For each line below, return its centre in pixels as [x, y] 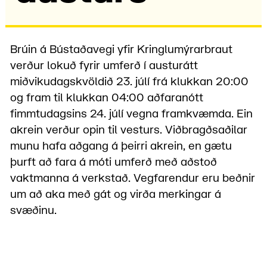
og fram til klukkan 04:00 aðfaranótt [107, 98]
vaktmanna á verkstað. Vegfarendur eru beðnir [133, 178]
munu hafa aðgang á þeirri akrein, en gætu [121, 146]
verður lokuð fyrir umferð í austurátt [104, 66]
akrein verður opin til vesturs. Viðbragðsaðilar [129, 130]
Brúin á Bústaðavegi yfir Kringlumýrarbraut [122, 50]
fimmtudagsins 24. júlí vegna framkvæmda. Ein [132, 114]
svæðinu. [34, 211]
